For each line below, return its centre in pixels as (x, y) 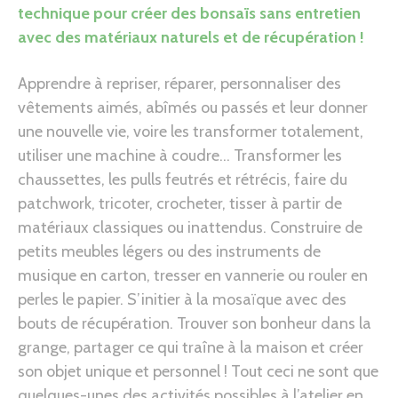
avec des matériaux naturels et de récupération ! (191, 37)
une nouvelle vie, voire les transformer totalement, (191, 131)
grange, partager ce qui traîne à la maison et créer (191, 347)
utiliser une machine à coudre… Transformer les (180, 155)
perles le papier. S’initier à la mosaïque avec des (182, 299)
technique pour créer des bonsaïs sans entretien (189, 13)
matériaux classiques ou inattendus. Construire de (190, 227)
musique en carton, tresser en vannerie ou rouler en (193, 275)
